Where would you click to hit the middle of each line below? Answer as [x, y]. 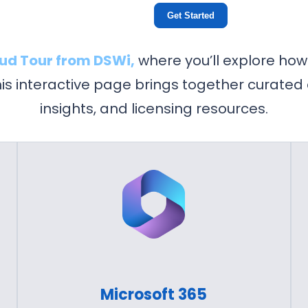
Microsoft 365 [154, 295]
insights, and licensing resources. [154, 108]
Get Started [191, 15]
